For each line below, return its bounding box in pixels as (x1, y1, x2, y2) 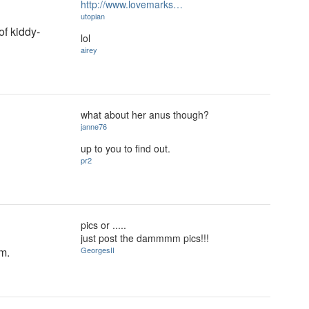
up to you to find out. (81, 141, 170, 155)
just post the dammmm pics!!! (81, 231, 209, 245)
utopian (81, 10, 105, 21)
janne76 (81, 121, 107, 132)
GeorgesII (81, 244, 114, 255)
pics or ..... (81, 218, 126, 232)
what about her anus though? (81, 108, 209, 121)
